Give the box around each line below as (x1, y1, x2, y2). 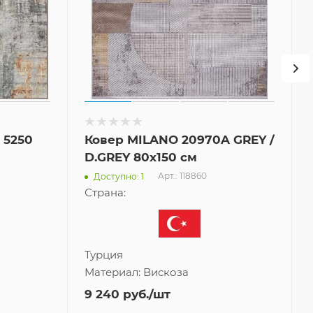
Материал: (85, 265, 143, 279)
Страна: (85, 186, 126, 200)
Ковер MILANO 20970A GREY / (85, 133, 275, 147)
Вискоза (143, 265, 189, 279)
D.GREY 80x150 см (85, 150, 197, 165)
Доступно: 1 (94, 170, 144, 182)
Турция (85, 248, 123, 262)
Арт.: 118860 (158, 170, 207, 182)
